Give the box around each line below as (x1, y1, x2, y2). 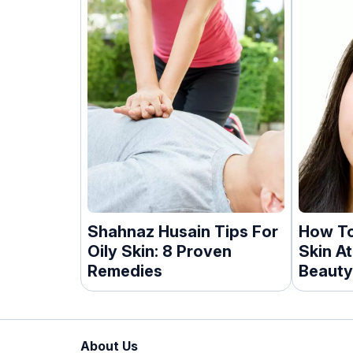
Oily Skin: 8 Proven (87, 242, 232, 261)
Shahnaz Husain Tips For (87, 222, 278, 241)
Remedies (87, 262, 162, 281)
